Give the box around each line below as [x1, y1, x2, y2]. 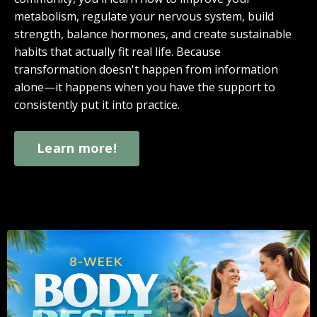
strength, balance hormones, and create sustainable [14, 25, 292, 42]
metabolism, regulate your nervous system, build [14, 8, 274, 24]
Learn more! [37, 139, 117, 157]
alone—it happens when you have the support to [14, 79, 275, 95]
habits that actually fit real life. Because [14, 43, 221, 59]
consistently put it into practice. [14, 96, 180, 113]
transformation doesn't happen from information [14, 61, 278, 77]
